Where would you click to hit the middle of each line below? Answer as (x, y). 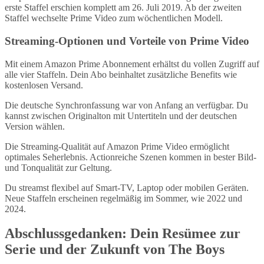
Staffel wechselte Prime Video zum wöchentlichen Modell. (114, 18)
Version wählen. (35, 126)
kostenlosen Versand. (44, 85)
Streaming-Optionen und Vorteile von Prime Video (127, 41)
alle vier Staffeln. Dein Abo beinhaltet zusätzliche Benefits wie (121, 74)
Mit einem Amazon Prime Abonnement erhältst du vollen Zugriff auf (132, 64)
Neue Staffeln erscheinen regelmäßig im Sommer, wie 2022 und (123, 198)
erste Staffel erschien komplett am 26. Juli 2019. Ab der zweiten (123, 8)
